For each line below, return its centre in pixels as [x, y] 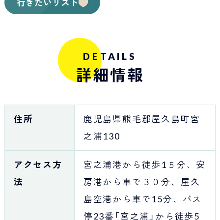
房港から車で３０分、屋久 [142, 181]
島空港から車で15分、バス [143, 199]
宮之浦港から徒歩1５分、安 [145, 164]
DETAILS [110, 56]
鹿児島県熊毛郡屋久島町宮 [142, 119]
